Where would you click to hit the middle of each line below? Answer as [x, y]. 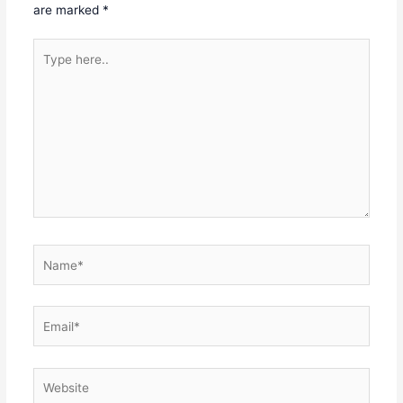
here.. [49, 71]
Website [55, 377]
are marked [67, 9]
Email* [50, 316]
